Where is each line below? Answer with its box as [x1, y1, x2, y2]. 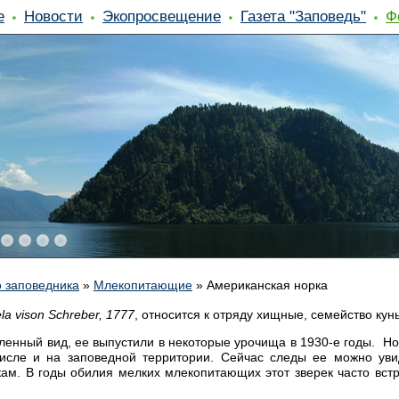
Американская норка [207, 278, 328, 292]
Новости [24, 8, 83, 24]
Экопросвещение [102, 8, 221, 24]
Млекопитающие [94, 278, 192, 292]
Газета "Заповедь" [240, 8, 366, 24]
